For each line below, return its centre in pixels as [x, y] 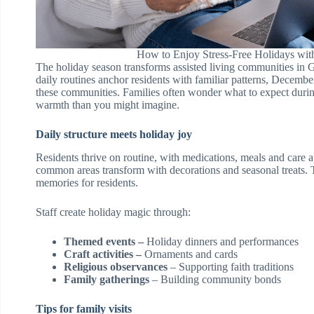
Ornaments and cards [190, 254]
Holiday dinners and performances [221, 241]
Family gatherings [107, 279]
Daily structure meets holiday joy [114, 134]
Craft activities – [103, 254]
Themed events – [104, 241]
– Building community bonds [215, 279]
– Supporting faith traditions [232, 266]
